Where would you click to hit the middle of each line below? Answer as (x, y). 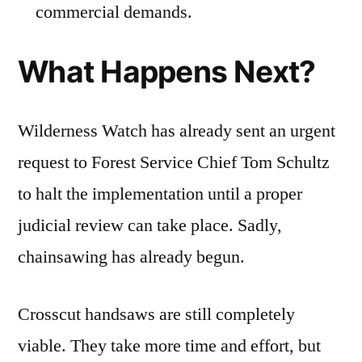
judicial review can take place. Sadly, (150, 226)
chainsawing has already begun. (131, 257)
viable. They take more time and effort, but (169, 346)
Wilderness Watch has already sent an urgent (177, 131)
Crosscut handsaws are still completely (156, 315)
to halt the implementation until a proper (160, 194)
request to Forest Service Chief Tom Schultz (174, 163)
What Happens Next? (167, 72)
